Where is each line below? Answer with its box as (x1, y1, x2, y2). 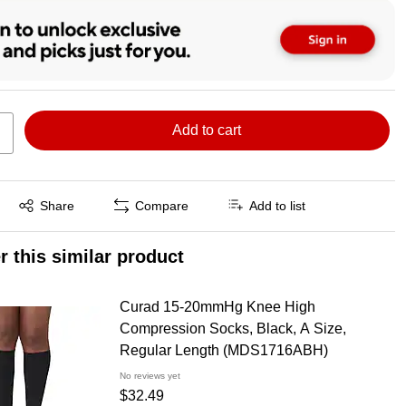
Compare (135, 198, 189, 214)
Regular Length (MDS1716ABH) (119, 342, 328, 358)
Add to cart (172, 121, 242, 138)
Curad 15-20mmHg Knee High (119, 298, 315, 314)
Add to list (249, 198, 306, 214)
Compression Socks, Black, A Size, (119, 320, 346, 336)
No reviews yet (119, 370, 180, 381)
